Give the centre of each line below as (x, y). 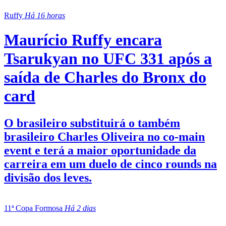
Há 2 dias (80, 208)
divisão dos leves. (48, 177)
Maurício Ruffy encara (83, 40)
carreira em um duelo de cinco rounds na (110, 164)
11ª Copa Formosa (33, 208)
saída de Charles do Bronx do (105, 77)
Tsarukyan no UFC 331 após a (108, 59)
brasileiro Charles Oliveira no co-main (104, 136)
